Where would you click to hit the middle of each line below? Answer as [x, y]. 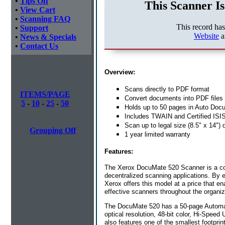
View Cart [38, 10]
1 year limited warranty [157, 134]
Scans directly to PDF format [167, 89]
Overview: [120, 72]
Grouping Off [52, 130]
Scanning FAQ [45, 19]
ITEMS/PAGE [45, 94]
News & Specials [48, 37]
